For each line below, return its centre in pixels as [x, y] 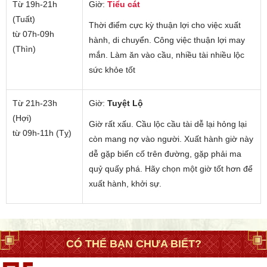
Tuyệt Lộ [125, 103]
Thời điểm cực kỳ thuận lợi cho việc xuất [165, 25]
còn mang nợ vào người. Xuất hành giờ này [171, 139]
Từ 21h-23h [35, 103]
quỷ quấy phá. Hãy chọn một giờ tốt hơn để [171, 168]
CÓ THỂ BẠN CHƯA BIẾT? [133, 243]
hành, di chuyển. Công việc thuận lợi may [167, 40]
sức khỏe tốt [112, 69]
